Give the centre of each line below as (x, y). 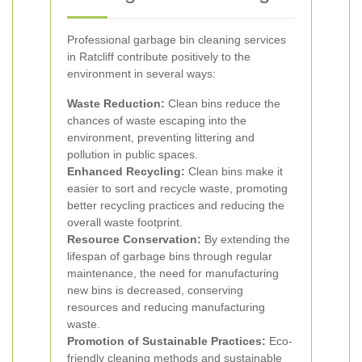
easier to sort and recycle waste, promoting (177, 188)
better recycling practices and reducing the (176, 205)
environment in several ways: (141, 74)
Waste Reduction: (116, 103)
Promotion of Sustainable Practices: (166, 341)
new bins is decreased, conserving (155, 290)
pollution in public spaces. (133, 154)
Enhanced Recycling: (126, 171)
